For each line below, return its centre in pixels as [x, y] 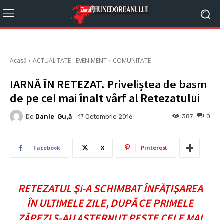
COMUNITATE [132, 61]
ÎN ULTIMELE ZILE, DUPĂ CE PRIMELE [110, 203]
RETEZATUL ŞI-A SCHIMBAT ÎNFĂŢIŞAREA [110, 188]
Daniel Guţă [54, 116]
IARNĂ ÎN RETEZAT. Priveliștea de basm [108, 84]
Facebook [47, 148]
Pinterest [154, 148]
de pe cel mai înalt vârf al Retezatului [105, 98]
